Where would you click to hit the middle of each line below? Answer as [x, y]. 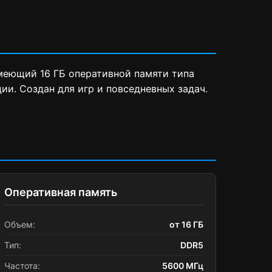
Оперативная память [61, 192]
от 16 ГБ [186, 224]
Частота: [22, 266]
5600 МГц [183, 266]
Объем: [20, 224]
